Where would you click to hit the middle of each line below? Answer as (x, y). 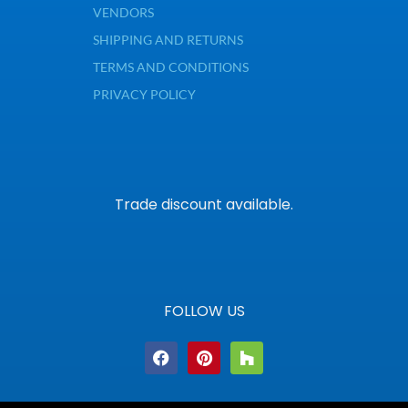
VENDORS (123, 12)
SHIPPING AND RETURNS (168, 39)
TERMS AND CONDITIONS (170, 66)
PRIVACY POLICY (144, 94)
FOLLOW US (204, 311)
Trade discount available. (204, 204)
